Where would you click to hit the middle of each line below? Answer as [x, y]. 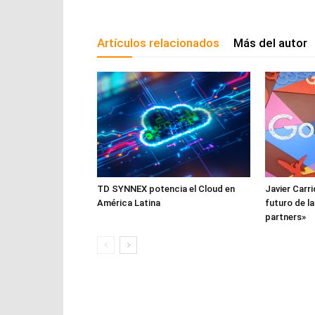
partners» [285, 217]
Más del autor [270, 43]
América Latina [129, 203]
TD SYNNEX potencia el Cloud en [166, 189]
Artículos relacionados [158, 43]
